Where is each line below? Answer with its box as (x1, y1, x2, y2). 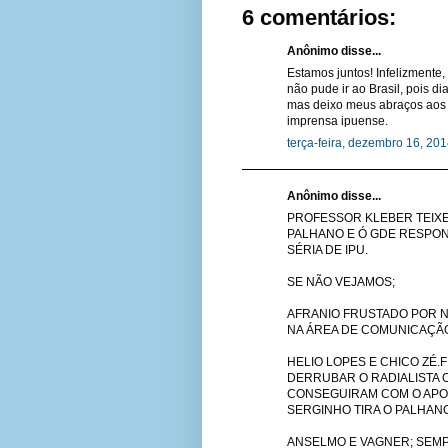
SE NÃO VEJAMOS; (287, 275, 395, 290)
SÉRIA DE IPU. (287, 243, 368, 258)
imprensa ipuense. (287, 114, 388, 129)
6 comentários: (242, 5, 396, 31)
